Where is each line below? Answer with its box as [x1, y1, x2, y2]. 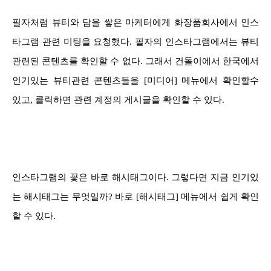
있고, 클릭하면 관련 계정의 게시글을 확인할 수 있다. [12, 94, 224, 105]
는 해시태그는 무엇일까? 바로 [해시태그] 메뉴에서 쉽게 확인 [12, 191, 259, 201]
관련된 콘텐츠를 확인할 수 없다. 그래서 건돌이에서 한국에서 [12, 56, 259, 66]
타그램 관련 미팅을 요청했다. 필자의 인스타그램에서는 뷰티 [12, 36, 259, 47]
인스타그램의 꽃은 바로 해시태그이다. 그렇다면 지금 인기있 [12, 172, 259, 182]
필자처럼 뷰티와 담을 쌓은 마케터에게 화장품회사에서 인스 [12, 17, 259, 27]
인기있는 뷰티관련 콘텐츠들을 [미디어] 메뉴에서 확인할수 [12, 75, 259, 85]
